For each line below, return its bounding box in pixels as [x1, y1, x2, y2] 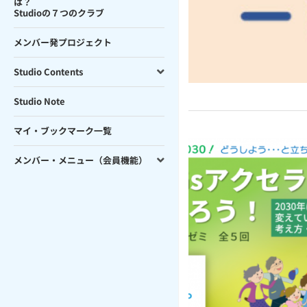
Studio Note [14, 95, 65, 108]
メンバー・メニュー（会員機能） [14, 153, 147, 167]
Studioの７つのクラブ [14, 6, 104, 19]
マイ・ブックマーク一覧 [14, 124, 112, 137]
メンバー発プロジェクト [14, 36, 112, 49]
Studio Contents [14, 65, 83, 78]
